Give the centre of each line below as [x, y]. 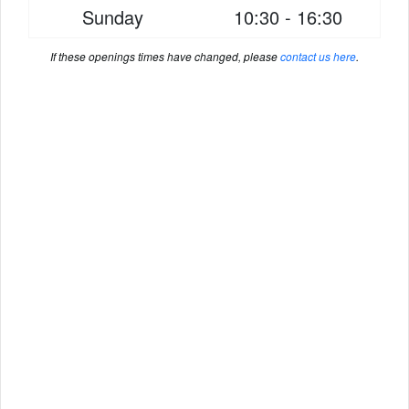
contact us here [318, 56]
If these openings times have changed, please [165, 56]
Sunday [112, 17]
